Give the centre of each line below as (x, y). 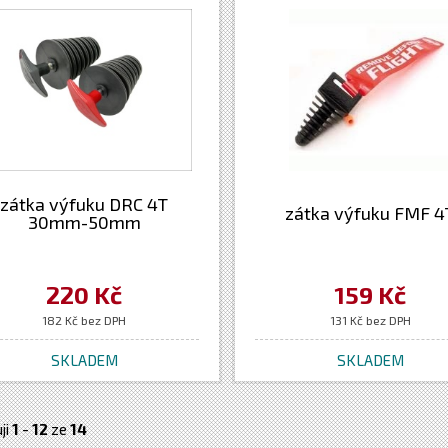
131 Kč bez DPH (370, 320)
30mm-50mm (84, 222)
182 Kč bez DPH (84, 320)
